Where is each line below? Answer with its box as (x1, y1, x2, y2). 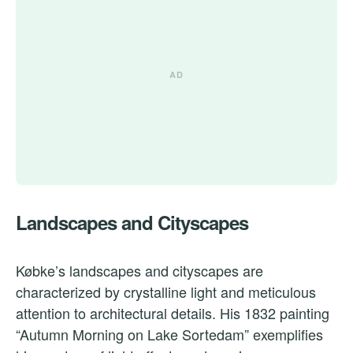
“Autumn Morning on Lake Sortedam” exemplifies (16, 324, 323, 345)
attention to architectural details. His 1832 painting (16, 303, 329, 324)
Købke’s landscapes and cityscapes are (16, 260, 263, 281)
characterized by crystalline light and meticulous (16, 281, 316, 303)
